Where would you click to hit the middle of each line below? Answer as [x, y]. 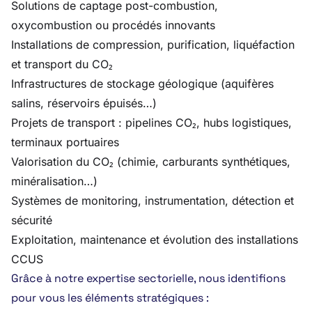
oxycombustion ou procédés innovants [113, 25]
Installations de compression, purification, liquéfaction [153, 45]
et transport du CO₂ [62, 64]
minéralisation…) [54, 181]
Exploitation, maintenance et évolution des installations [155, 240]
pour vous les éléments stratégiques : [110, 298]
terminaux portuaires [65, 142]
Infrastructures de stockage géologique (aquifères [142, 84]
